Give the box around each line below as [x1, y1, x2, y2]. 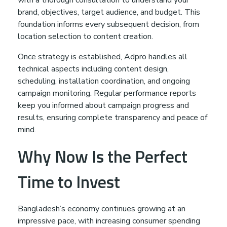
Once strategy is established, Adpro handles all [18, 51, 187, 62]
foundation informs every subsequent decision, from [18, 18, 199, 30]
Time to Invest [18, 168, 120, 195]
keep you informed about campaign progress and [18, 99, 189, 111]
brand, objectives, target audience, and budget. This [18, 6, 200, 18]
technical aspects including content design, [18, 63, 169, 74]
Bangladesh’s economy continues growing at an [18, 203, 185, 215]
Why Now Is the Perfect [18, 143, 187, 169]
